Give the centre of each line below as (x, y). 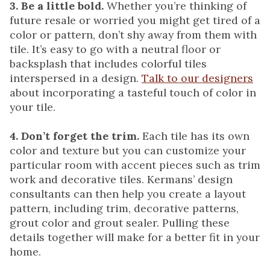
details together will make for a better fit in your (135, 237)
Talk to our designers (197, 78)
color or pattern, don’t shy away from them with (133, 35)
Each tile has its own (196, 136)
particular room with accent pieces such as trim (135, 165)
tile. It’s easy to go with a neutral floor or (115, 49)
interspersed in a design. (76, 78)
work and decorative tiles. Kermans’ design (121, 180)
